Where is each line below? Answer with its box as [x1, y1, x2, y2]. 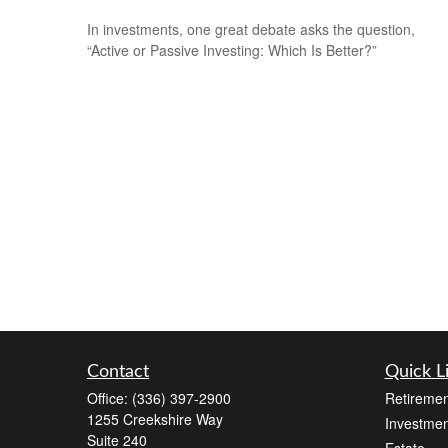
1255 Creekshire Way [87, 409, 223, 429]
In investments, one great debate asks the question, [87, 18, 415, 39]
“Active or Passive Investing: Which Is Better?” [87, 39, 377, 60]
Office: [87, 388, 132, 408]
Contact [87, 363, 149, 381]
